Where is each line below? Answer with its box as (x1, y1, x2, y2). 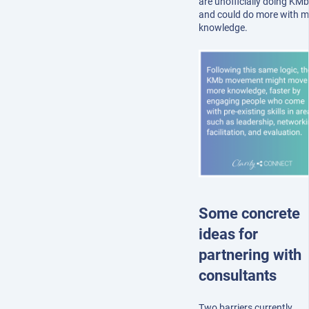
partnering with (199, 246, 301, 264)
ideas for (199, 226, 258, 243)
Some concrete (199, 205, 300, 223)
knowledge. (199, 21, 248, 33)
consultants (199, 267, 277, 285)
